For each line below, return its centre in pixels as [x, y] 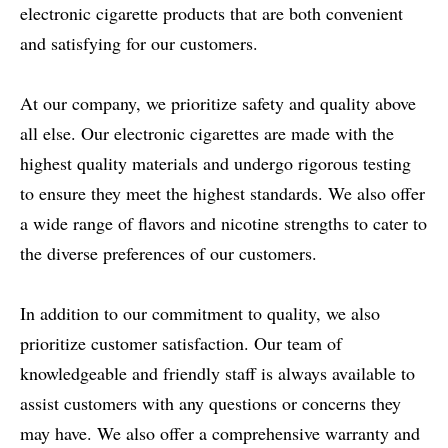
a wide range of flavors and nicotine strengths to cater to [223, 223]
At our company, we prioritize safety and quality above [218, 103]
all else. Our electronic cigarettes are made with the [207, 133]
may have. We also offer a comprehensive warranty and [220, 433]
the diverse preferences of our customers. [168, 253]
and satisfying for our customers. [139, 43]
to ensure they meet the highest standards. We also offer [222, 193]
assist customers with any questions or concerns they [210, 403]
